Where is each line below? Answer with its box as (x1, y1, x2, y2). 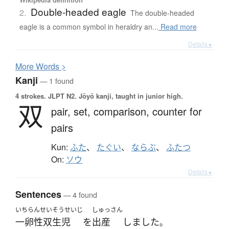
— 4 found (61, 189, 97, 200)
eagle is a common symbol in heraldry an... (19, 21, 158, 32)
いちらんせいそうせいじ (15, 205, 83, 215)
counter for (152, 104, 202, 119)
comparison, (94, 104, 152, 119)
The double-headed (130, 8, 194, 18)
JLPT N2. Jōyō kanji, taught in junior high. (46, 91, 183, 101)
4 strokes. (15, 91, 46, 101)
